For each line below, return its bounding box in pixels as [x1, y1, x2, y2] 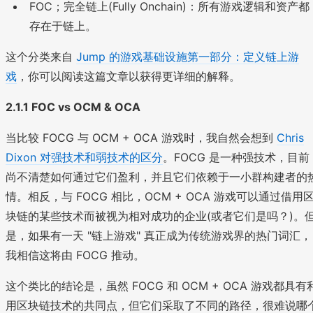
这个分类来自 [6, 49, 76, 64]
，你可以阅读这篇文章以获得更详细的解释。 [17, 68, 240, 83]
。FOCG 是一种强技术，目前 [163, 150, 310, 164]
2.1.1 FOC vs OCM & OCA [6, 99, 140, 114]
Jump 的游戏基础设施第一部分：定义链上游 [76, 49, 299, 64]
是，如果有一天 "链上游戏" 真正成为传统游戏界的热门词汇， [6, 228, 312, 242]
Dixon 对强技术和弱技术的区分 [6, 150, 163, 164]
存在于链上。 [29, 18, 96, 33]
